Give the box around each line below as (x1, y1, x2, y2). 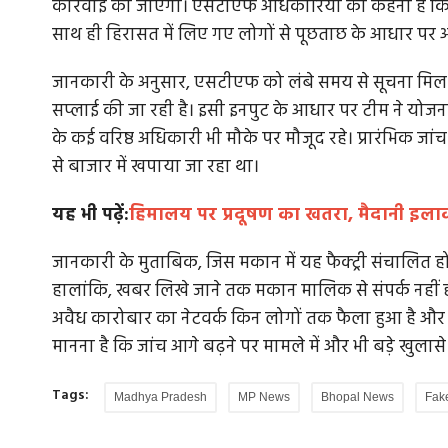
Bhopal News (321, 390, 394, 405)
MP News (238, 390, 290, 405)
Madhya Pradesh (114, 390, 207, 405)
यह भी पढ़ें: (52, 201, 129, 231)
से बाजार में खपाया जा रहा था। (52, 153, 259, 183)
